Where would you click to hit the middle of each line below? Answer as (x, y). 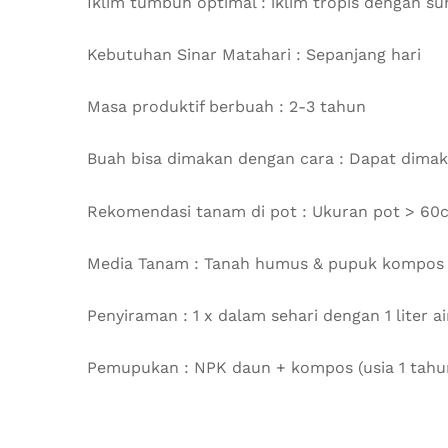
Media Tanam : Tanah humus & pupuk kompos (265, 263)
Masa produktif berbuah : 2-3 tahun (226, 107)
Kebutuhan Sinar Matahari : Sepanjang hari (254, 55)
